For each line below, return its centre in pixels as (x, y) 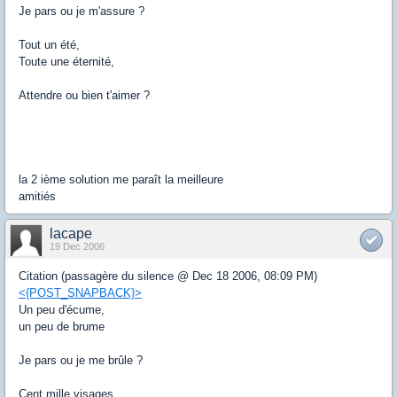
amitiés (37, 196)
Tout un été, (49, 45)
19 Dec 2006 (77, 246)
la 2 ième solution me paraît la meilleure (121, 179)
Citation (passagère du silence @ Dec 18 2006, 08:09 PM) (168, 276)
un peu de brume (62, 327)
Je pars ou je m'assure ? (82, 11)
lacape (71, 234)
